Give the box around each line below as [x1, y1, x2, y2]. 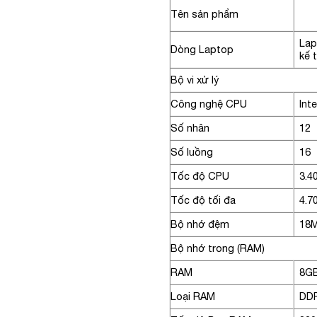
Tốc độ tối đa [171, 193, 236, 206]
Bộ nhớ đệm [171, 217, 229, 230]
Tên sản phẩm [171, 7, 247, 20]
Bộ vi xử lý [171, 73, 219, 86]
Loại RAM [171, 289, 215, 302]
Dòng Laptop [171, 42, 234, 55]
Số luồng [171, 145, 213, 158]
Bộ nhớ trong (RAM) [171, 241, 265, 254]
